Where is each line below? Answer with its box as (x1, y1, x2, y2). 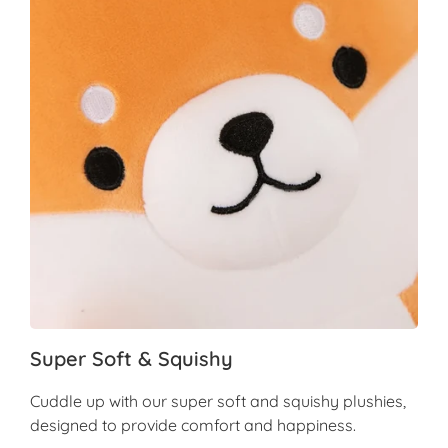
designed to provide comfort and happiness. (30, 415, 356, 435)
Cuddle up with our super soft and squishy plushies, (30, 391, 406, 411)
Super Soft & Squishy (30, 346, 233, 371)
